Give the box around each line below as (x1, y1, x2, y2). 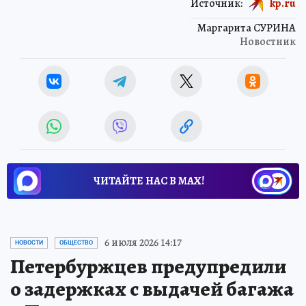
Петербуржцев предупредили (10, 253, 286, 281)
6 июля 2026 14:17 (105, 235, 182, 251)
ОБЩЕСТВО (59, 239, 93, 247)
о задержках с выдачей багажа (10, 275, 294, 303)
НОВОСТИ (15, 239, 43, 247)
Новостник (240, 34, 296, 50)
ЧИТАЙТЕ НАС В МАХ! (94, 173, 204, 189)
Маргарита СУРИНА (197, 20, 296, 36)
